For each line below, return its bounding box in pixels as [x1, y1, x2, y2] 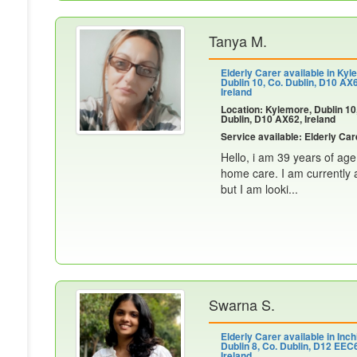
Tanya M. [209, 30, 267, 51]
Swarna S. [209, 294, 275, 315]
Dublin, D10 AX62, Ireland [221, 112, 335, 126]
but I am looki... [221, 181, 298, 197]
